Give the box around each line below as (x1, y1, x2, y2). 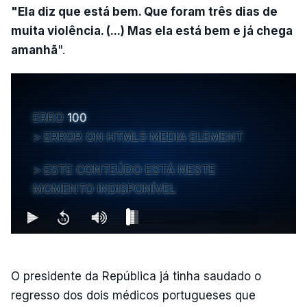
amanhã (11, 42, 58, 57)
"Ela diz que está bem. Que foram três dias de (11, 4, 278, 19)
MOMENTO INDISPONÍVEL (33, 182, 176, 196)
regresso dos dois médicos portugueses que (11, 288, 256, 302)
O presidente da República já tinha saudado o (11, 269, 261, 283)
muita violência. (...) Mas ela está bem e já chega (11, 23, 293, 38)
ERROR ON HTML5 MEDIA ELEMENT (44, 130, 243, 144)
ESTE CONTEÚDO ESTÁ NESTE (44, 162, 216, 177)
